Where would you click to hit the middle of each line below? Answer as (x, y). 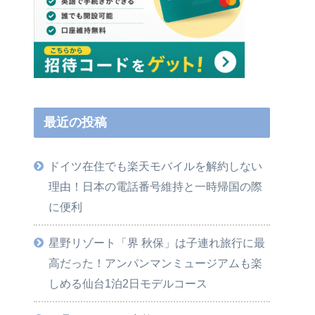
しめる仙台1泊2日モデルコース (128, 283)
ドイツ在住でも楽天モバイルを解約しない (156, 166)
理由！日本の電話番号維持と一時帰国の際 (156, 186)
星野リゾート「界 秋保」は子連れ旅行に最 (157, 242)
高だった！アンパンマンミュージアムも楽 (156, 263)
